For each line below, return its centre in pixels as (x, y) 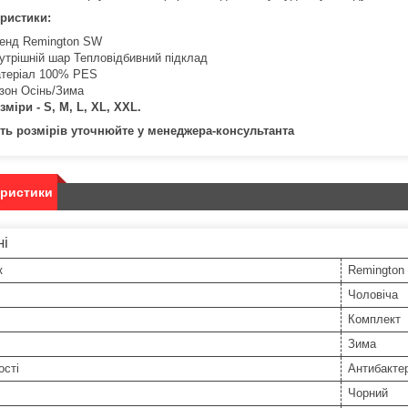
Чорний (368, 393)
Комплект (374, 320)
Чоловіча (373, 295)
